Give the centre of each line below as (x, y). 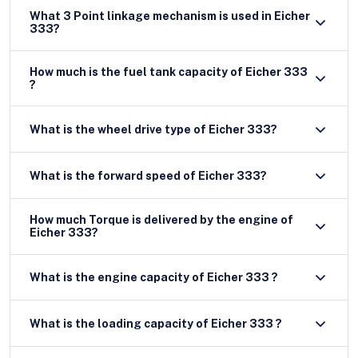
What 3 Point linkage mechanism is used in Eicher (170, 16)
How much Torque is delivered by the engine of (161, 220)
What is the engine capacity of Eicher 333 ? (154, 278)
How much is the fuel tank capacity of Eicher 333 (169, 72)
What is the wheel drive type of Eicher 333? (153, 129)
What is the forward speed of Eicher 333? (148, 175)
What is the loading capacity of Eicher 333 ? (247, 323)
